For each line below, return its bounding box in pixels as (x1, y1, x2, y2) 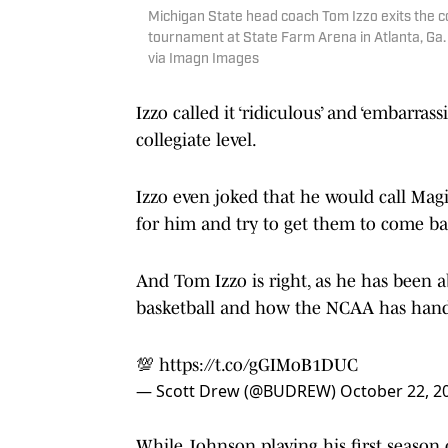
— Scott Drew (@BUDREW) (136, 380, 340, 403)
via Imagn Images (148, 52, 259, 68)
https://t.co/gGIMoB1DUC (159, 355, 358, 376)
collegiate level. (136, 130, 260, 151)
